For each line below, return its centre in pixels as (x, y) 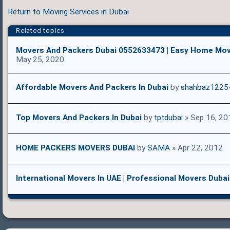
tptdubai (168, 117)
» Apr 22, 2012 (196, 148)
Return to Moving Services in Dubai (68, 12)
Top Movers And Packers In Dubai (79, 117)
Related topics (40, 30)
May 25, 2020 (40, 59)
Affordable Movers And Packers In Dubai (92, 87)
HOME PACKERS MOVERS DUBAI (75, 148)
